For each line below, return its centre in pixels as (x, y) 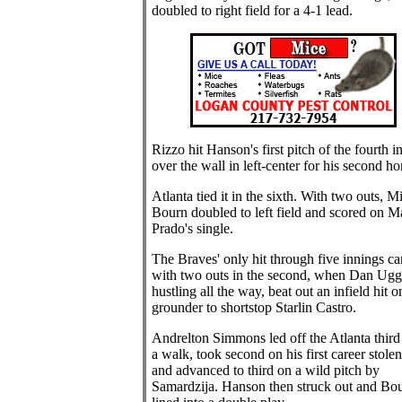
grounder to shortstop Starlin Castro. (253, 307)
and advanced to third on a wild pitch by (265, 370)
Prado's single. (192, 228)
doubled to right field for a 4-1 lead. (252, 10)
